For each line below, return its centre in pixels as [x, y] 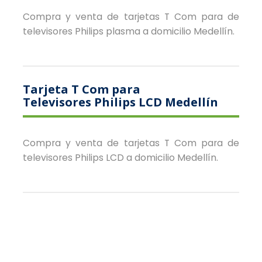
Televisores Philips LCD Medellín [120, 102]
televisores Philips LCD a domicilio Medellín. [120, 157]
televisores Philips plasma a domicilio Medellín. [128, 31]
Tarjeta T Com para [81, 89]
